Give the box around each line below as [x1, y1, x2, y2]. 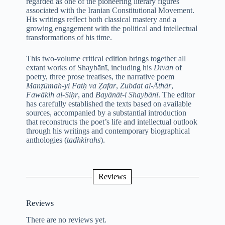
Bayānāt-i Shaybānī [95, 90, 158, 99]
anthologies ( [26, 136, 67, 145]
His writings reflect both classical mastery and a [26, 15, 176, 24]
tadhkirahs [66, 136, 100, 145]
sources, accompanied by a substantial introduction [26, 108, 186, 118]
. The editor [158, 90, 195, 99]
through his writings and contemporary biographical [26, 127, 190, 136]
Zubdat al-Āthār [120, 81, 171, 90]
